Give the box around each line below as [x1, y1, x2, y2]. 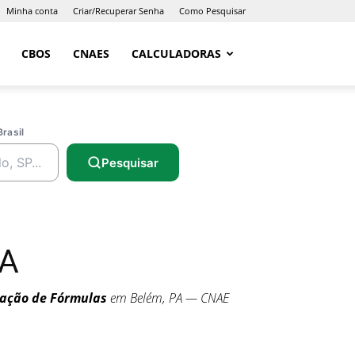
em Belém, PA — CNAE [107, 289, 229, 307]
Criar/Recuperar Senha [73, 5, 164, 17]
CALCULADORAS [132, 46, 221, 61]
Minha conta [6, 5, 58, 17]
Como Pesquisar [179, 5, 246, 17]
